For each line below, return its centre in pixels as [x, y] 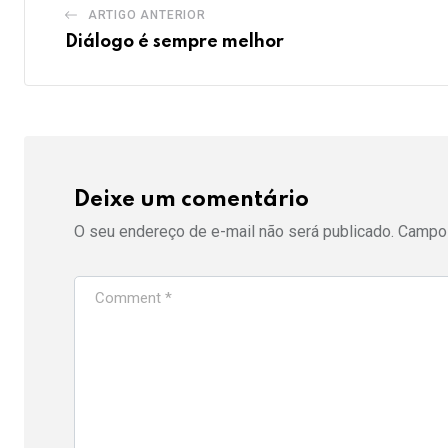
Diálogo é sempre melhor [174, 42]
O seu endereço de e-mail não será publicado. [234, 232]
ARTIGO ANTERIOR [146, 15]
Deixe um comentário [191, 200]
